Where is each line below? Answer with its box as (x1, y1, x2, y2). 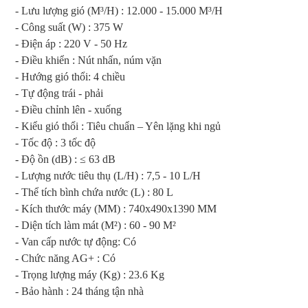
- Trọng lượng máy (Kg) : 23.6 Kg (15, 269, 164, 280)
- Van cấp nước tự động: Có (15, 236, 136, 247)
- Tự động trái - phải (15, 87, 103, 99)
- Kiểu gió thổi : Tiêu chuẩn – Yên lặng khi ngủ (15, 120, 221, 132)
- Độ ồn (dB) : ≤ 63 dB (15, 153, 115, 165)
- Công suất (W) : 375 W (15, 21, 123, 33)
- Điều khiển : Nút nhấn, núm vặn (15, 54, 162, 66)
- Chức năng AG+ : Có (15, 252, 115, 264)
